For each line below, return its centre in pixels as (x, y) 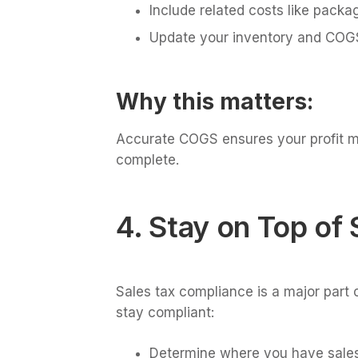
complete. (147, 160)
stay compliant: (165, 312)
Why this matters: (214, 102)
